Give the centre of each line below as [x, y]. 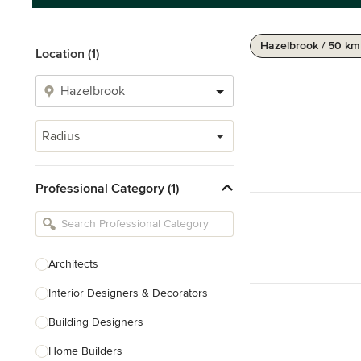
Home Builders [85, 351]
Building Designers [96, 322]
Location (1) [67, 54]
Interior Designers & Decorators [128, 293]
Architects [73, 264]
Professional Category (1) [107, 188]
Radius [61, 136]
